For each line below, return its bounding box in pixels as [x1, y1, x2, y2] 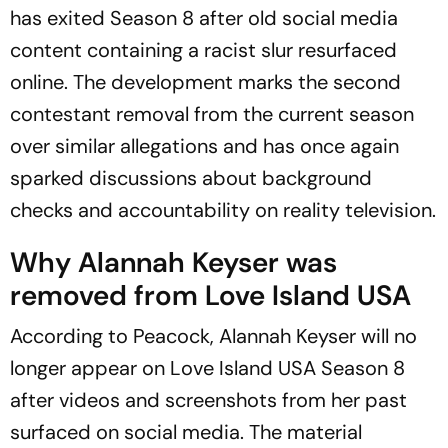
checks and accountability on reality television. [10, 196, 436, 223]
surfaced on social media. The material [10, 418, 362, 445]
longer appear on [10, 354, 170, 381]
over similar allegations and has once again [10, 132, 399, 159]
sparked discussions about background [10, 164, 372, 191]
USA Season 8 [278, 354, 405, 381]
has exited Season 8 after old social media [10, 4, 398, 31]
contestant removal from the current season [10, 100, 414, 127]
